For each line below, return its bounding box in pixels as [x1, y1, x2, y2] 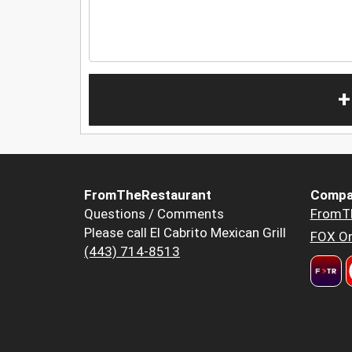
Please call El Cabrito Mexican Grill [84, 225, 286, 241]
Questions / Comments [84, 206, 224, 222]
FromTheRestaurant [84, 187, 211, 203]
